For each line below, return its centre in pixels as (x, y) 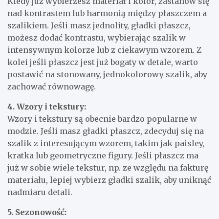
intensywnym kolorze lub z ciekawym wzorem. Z (104, 50)
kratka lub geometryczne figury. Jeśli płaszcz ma (103, 155)
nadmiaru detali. (40, 192)
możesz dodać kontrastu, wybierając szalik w (97, 37)
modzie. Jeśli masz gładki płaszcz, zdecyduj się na (106, 131)
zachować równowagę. (52, 86)
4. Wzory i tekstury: (47, 106)
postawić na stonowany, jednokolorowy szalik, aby (107, 74)
